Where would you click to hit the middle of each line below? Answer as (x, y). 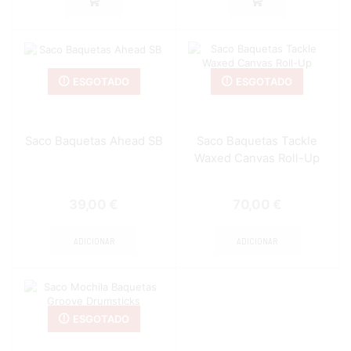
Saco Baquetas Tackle (257, 141)
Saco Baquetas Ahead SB (94, 141)
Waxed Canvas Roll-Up (257, 158)
